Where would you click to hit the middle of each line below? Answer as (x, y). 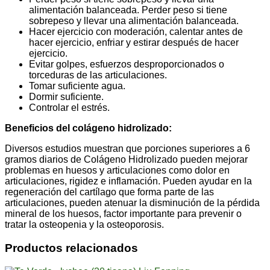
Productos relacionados (71, 248)
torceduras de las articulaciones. (98, 75)
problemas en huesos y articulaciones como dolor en (117, 171)
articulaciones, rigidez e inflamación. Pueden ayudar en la (128, 181)
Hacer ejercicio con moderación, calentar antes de (136, 32)
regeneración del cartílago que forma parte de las (109, 192)
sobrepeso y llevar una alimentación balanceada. (134, 21)
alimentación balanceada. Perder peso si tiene (128, 10)
